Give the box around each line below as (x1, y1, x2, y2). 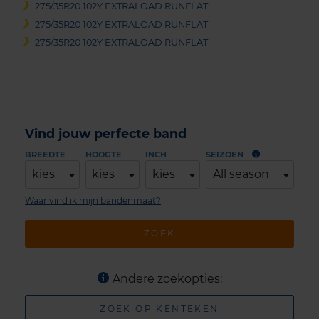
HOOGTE (85, 149, 122, 159)
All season (212, 167, 269, 181)
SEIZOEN (206, 149, 244, 159)
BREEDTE (25, 149, 66, 159)
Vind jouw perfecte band (25, 125, 187, 141)
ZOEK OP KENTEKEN (100, 303, 219, 314)
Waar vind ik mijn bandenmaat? (25, 194, 161, 206)
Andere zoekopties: (112, 272, 222, 286)
